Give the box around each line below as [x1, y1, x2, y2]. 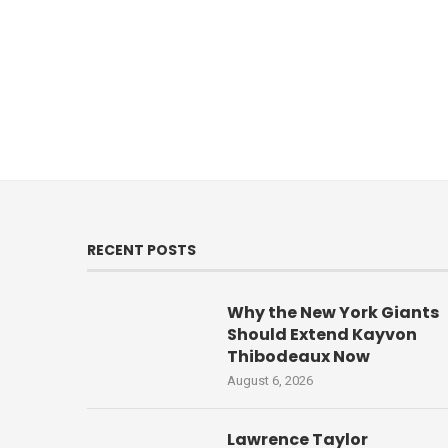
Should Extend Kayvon [227, 323, 417, 347]
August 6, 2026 [227, 373, 313, 389]
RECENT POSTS [87, 240, 196, 261]
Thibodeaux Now [227, 345, 370, 369]
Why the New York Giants [227, 301, 439, 325]
